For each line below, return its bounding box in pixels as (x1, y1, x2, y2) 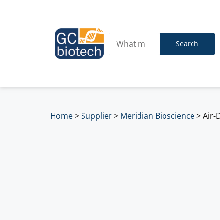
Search (175, 39, 198, 48)
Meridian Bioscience (120, 110, 194, 121)
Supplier (81, 110, 112, 121)
